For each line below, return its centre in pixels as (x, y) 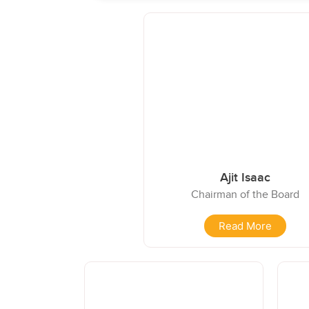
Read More (246, 226)
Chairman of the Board (246, 194)
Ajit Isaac (246, 177)
